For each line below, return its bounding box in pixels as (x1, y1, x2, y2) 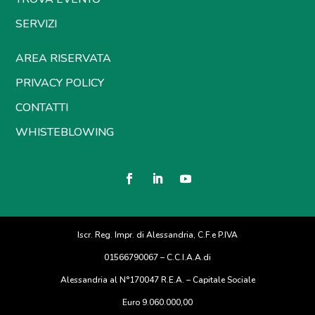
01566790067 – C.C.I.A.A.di (104, 252, 211, 263)
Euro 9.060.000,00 (122, 297, 193, 308)
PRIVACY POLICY (15, 75, 105, 91)
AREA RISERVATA (15, 51, 112, 66)
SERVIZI (15, 16, 58, 32)
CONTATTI (15, 100, 69, 115)
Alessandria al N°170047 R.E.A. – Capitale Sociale (60, 274, 255, 285)
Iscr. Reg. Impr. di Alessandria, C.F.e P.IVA (77, 229, 238, 240)
